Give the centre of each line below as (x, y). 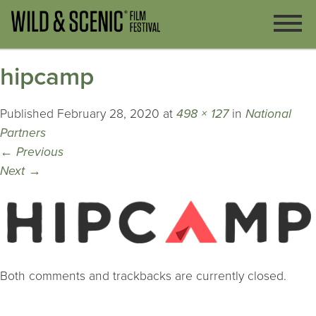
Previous (38, 152)
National (268, 114)
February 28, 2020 (108, 114)
